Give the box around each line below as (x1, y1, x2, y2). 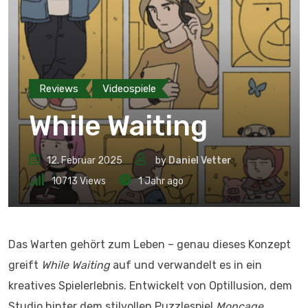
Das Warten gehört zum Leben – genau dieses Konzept (8, 237, 291, 251)
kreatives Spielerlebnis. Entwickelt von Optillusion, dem (8, 278, 292, 292)
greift (8, 258, 41, 272)
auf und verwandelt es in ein (110, 258, 262, 272)
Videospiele (102, 82, 156, 95)
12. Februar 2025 (47, 154, 122, 166)
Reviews (39, 82, 78, 95)
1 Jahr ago (138, 175, 184, 187)
